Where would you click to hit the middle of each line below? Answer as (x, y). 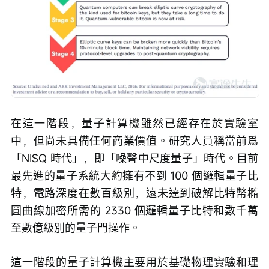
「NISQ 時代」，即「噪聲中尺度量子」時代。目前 (134, 158)
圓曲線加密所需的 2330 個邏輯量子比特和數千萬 (134, 210)
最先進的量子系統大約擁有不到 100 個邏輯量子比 (134, 176)
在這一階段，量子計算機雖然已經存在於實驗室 (134, 123)
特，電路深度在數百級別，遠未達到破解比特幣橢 (134, 193)
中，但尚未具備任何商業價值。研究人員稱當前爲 (134, 141)
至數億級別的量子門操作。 (76, 228)
